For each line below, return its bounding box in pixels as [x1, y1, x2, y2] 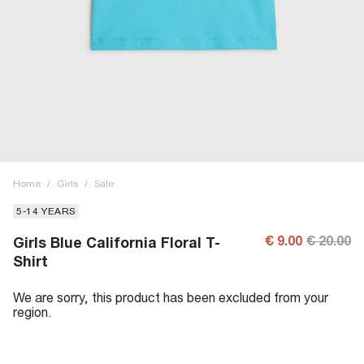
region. [13, 305, 52, 319]
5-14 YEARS [16, 206, 76, 217]
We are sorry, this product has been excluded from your [13, 290, 328, 305]
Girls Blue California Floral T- [13, 234, 220, 251]
